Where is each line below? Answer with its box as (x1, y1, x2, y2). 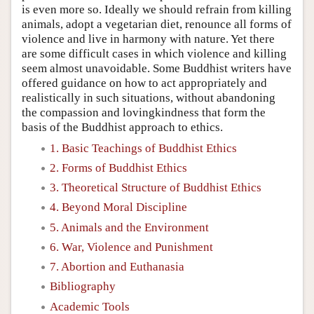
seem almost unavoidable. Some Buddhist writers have (22, 61, 292, 75)
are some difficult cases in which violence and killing (22, 46, 287, 60)
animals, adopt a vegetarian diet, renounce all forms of (22, 17, 292, 31)
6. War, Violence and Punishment (50, 240, 213, 254)
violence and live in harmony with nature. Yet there (22, 32, 275, 46)
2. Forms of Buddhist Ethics (50, 161, 187, 175)
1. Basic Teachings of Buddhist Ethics (50, 141, 237, 155)
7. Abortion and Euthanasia (50, 260, 184, 273)
